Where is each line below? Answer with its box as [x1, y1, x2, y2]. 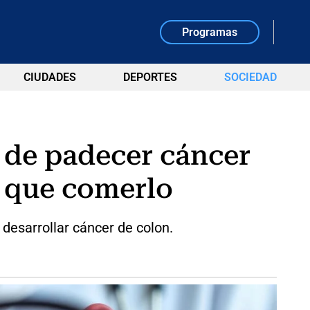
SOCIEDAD [224, 71, 277, 84]
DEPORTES [122, 71, 177, 84]
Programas [182, 25, 238, 39]
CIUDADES [23, 71, 76, 84]
